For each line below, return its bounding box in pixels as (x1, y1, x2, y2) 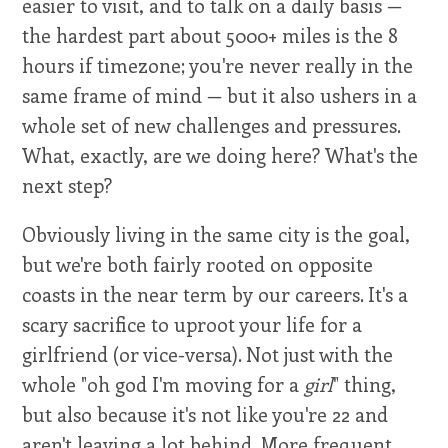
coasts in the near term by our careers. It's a (22, 281, 409, 308)
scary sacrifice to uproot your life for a (22, 311, 363, 338)
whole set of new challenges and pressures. (22, 111, 401, 138)
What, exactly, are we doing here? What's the (22, 141, 419, 168)
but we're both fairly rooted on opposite (22, 251, 374, 278)
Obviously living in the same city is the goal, (22, 221, 411, 248)
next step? (22, 171, 113, 198)
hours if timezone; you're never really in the (22, 51, 414, 78)
